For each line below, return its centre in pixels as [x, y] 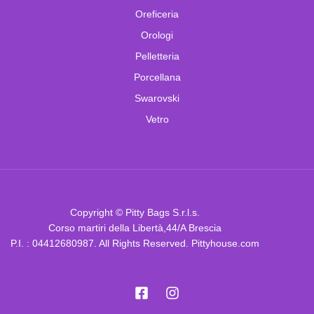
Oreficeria [157, 14]
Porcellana [157, 77]
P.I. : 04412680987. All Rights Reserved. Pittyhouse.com [135, 243]
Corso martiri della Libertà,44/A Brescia [135, 227]
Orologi [157, 35]
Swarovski [157, 98]
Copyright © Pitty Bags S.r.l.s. [135, 212]
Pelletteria [157, 56]
